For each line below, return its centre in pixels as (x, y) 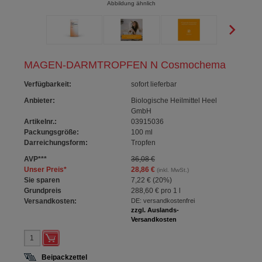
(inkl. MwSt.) (172, 170)
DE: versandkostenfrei (163, 201)
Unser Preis (44, 170)
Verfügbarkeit (47, 84)
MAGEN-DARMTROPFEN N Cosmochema (125, 65)
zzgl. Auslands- (155, 210)
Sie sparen (42, 180)
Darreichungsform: (56, 143)
